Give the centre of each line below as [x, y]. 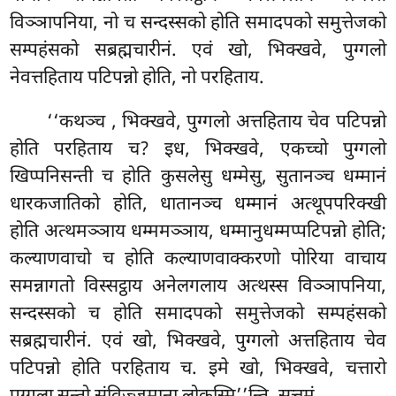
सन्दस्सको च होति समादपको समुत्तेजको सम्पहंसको [198, 314]
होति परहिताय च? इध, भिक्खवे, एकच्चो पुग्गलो [198, 150]
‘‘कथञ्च [79, 122]
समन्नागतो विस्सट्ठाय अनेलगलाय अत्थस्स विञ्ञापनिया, [198, 287]
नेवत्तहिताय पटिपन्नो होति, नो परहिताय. [137, 79]
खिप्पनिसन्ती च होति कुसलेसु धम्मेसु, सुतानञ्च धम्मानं [198, 177]
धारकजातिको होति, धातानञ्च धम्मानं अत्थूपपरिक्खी [198, 205]
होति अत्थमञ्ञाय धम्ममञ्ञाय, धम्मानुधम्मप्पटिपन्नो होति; [198, 232]
